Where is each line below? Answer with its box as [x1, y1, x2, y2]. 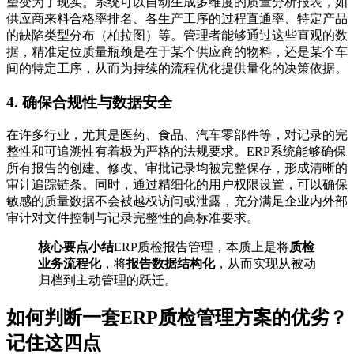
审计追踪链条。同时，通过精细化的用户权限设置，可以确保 [6, 178, 348, 192]
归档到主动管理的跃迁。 [38, 273, 177, 288]
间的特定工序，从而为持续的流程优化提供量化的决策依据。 [6, 61, 348, 75]
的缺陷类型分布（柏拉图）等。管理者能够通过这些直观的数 [6, 28, 348, 42]
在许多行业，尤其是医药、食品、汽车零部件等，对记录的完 [6, 128, 348, 142]
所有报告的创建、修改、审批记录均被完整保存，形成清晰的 [6, 161, 348, 175]
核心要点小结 [38, 240, 114, 254]
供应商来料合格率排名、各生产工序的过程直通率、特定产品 [6, 11, 348, 25]
